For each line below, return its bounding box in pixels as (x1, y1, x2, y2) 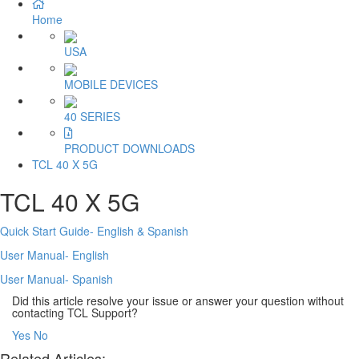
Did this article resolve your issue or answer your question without (12, 292, 344, 309)
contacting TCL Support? (12, 304, 138, 321)
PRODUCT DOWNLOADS (64, 139, 195, 156)
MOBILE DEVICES (64, 75, 158, 92)
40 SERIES (64, 107, 120, 124)
